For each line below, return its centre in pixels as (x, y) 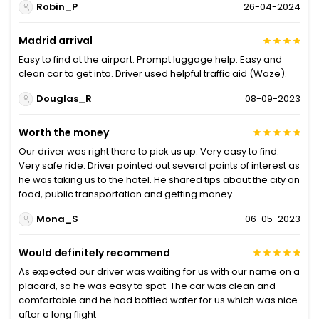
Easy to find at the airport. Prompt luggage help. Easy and (150, 59)
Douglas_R (64, 99)
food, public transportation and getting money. (126, 194)
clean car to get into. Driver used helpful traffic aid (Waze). (153, 73)
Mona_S (57, 219)
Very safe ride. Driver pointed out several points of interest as (159, 165)
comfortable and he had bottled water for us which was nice (158, 300)
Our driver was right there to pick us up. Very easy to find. (149, 151)
